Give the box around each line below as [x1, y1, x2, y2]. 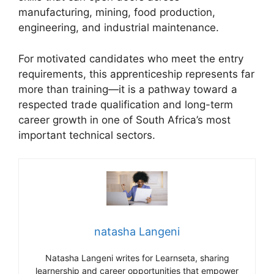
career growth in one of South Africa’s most [18, 113, 231, 126]
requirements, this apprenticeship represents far [18, 67, 254, 80]
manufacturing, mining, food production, [18, 6, 215, 19]
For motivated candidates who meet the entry [18, 52, 243, 65]
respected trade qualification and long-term [18, 98, 233, 111]
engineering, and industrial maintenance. [18, 21, 219, 34]
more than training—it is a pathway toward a [18, 83, 237, 95]
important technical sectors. [18, 128, 155, 141]
